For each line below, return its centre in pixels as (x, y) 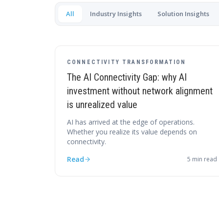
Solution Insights (183, 14)
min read (204, 159)
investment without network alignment (140, 91)
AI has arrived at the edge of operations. (131, 122)
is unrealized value (102, 105)
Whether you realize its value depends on (132, 132)
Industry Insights (116, 14)
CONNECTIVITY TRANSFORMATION (127, 62)
